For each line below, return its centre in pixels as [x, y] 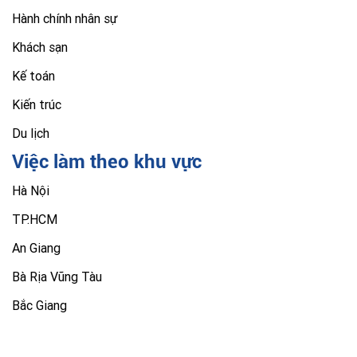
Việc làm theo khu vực [107, 162]
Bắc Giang [39, 305]
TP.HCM [35, 219]
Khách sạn [40, 47]
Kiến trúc [37, 104]
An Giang [36, 248]
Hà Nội [31, 190]
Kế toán [33, 76]
